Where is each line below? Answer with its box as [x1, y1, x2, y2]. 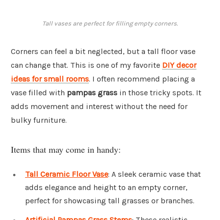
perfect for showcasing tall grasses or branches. [25, 195, 194, 205]
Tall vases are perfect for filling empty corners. [42, 20, 178, 27]
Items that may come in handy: [11, 143, 121, 155]
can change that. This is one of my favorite [11, 60, 162, 70]
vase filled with [11, 88, 67, 98]
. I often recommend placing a [89, 74, 195, 84]
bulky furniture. [11, 115, 67, 125]
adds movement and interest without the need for [11, 102, 188, 111]
